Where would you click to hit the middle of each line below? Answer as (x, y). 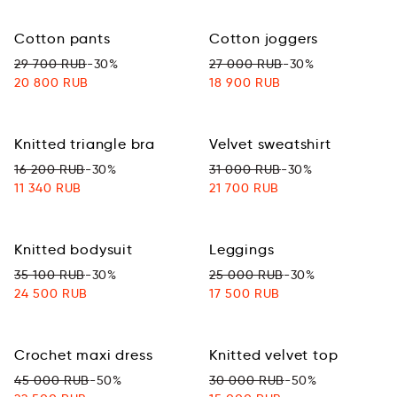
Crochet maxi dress (84, 355)
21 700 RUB (244, 188)
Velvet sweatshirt (270, 144)
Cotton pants (62, 39)
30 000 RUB (247, 380)
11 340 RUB (48, 188)
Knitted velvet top (274, 355)
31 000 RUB (245, 169)
